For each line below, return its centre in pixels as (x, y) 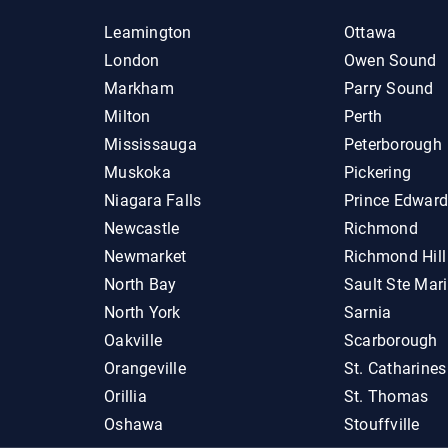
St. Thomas (386, 396)
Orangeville (145, 368)
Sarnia (367, 312)
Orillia (125, 396)
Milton (127, 116)
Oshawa (134, 424)
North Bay (140, 284)
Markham (139, 88)
